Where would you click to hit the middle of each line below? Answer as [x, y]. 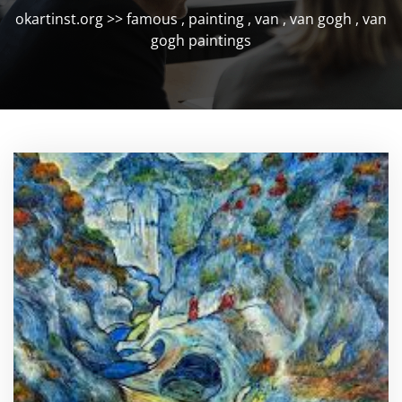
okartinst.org [59, 19]
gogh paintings [201, 40]
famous [152, 19]
